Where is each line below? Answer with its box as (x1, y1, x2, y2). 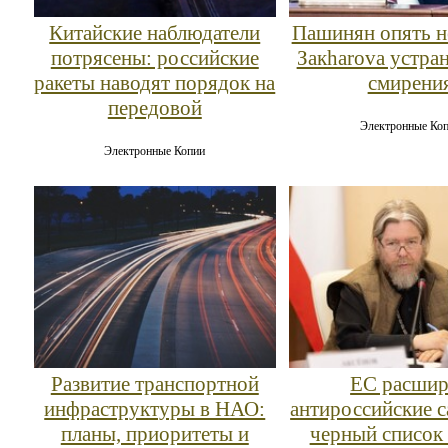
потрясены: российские (50, 46, 259, 71)
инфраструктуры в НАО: (44, 396, 266, 421)
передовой (107, 96, 202, 121)
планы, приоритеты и (60, 421, 249, 446)
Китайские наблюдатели (49, 21, 261, 46)
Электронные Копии (104, 144, 206, 159)
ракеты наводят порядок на (34, 71, 276, 96)
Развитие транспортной (50, 371, 259, 396)
